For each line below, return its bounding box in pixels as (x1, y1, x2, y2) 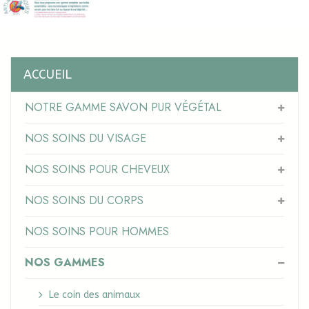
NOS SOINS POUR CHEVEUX (25, 161, 170, 177)
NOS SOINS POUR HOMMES (25, 223, 169, 239)
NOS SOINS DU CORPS (25, 192, 143, 208)
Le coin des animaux (49, 288, 140, 301)
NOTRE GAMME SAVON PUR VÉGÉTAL (25, 99, 221, 115)
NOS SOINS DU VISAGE (25, 130, 146, 146)
